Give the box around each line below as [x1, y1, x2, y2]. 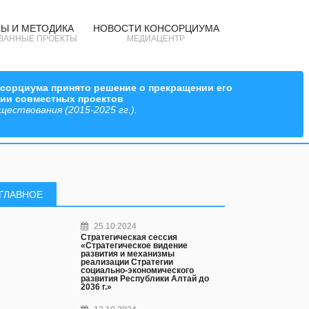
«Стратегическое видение [81, 241, 188, 250]
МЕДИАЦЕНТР [127, 34, 185, 43]
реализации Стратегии [81, 257, 174, 267]
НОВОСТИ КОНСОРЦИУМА [92, 23, 219, 34]
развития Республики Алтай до [81, 274, 210, 283]
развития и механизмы [81, 249, 175, 259]
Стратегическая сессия [81, 232, 178, 242]
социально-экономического [81, 266, 195, 275]
